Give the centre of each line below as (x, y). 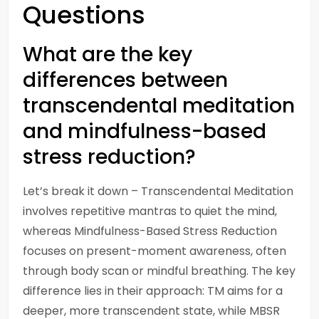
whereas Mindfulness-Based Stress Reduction (150, 231)
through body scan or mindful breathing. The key (159, 271)
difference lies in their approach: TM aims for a (153, 291)
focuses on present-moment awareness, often (155, 251)
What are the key (108, 54)
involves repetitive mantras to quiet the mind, (150, 211)
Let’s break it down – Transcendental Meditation (158, 191)
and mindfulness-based (145, 131)
